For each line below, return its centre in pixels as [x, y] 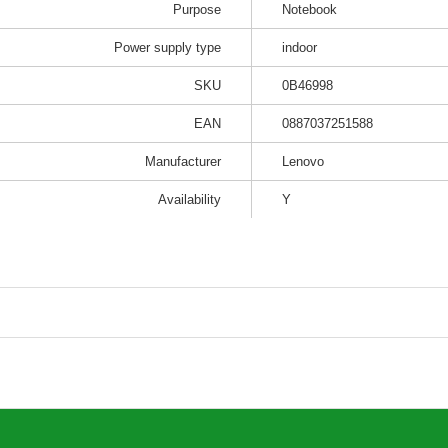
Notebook [309, 9]
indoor [299, 47]
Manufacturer [183, 161]
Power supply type [167, 47]
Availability [189, 199]
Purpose [197, 9]
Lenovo [303, 161]
